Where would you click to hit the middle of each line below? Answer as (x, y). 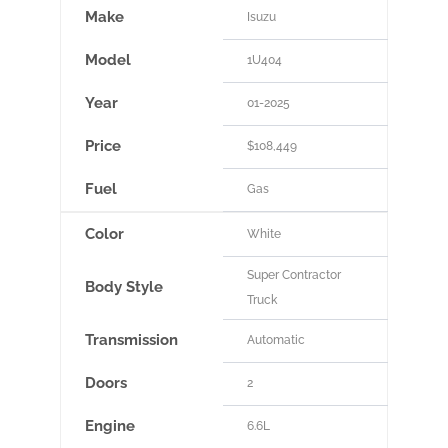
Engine (109, 426)
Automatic (275, 340)
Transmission (131, 340)
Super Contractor (293, 275)
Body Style (123, 287)
